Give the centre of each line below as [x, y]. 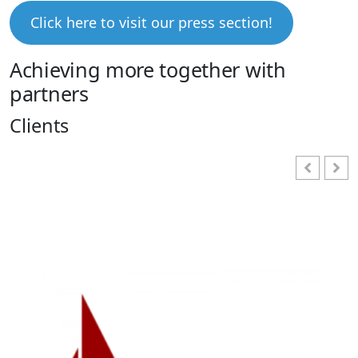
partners [49, 93]
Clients [39, 126]
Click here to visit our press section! [151, 22]
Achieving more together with [148, 69]
